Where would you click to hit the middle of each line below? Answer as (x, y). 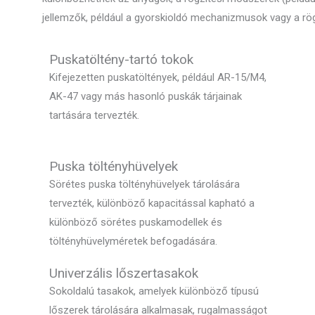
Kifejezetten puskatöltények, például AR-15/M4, (158, 78)
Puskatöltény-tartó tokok (121, 60)
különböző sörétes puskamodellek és (136, 223)
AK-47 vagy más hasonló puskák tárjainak (146, 97)
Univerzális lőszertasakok (124, 274)
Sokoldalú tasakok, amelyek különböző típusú (154, 291)
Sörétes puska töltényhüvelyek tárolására (144, 185)
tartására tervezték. (94, 116)
